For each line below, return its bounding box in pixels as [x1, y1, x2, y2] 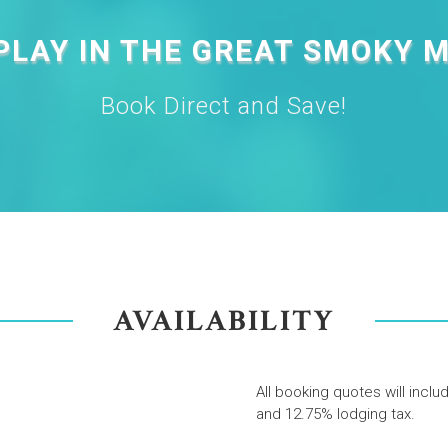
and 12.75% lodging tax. [256, 404, 416, 423]
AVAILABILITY [113, 301, 335, 341]
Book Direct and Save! [101, 91, 347, 120]
